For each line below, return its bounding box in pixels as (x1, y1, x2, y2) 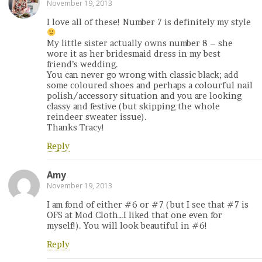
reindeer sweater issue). (47, 111, 147, 122)
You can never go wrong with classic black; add (47, 69, 239, 80)
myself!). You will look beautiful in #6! (47, 220, 208, 231)
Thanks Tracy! (47, 122, 105, 133)
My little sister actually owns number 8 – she (47, 37, 233, 49)
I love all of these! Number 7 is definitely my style (47, 16, 251, 27)
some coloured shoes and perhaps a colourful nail (47, 80, 253, 91)
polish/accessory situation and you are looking (47, 90, 242, 101)
